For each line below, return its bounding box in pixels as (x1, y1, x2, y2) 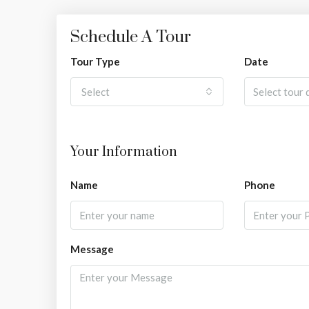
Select (81, 86, 110, 99)
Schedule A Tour (70, 27, 191, 48)
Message (70, 243, 114, 256)
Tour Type (70, 55, 120, 68)
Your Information (70, 143, 177, 161)
